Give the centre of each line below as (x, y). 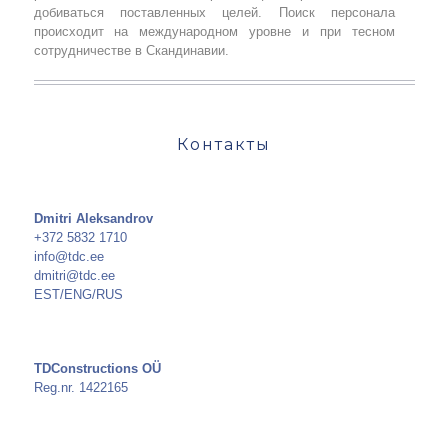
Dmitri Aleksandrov (93, 218)
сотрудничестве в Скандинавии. (131, 50)
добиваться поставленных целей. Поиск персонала (214, 12)
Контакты (224, 144)
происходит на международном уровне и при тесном (214, 31)
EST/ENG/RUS (78, 294)
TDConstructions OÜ (97, 368)
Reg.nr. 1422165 (80, 387)
